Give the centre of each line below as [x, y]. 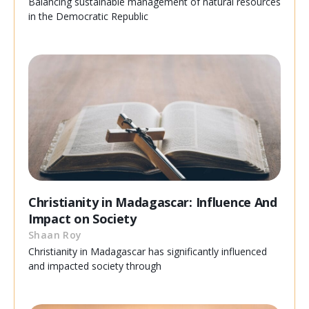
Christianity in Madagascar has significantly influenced [148, 252]
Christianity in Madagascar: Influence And [153, 202]
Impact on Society [82, 219]
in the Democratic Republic [88, 17]
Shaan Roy [55, 235]
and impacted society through [95, 266]
